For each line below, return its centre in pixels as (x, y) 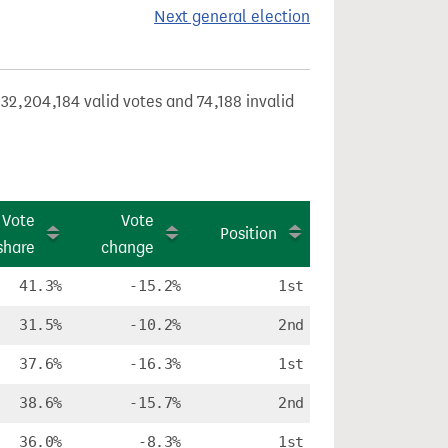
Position (248, 233)
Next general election (232, 16)
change (127, 247)
